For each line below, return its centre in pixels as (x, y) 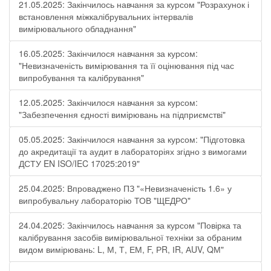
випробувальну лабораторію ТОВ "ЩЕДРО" (105, 200)
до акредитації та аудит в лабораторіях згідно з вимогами (133, 151)
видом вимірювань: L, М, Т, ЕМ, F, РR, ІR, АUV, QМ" (121, 249)
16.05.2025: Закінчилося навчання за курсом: (108, 53)
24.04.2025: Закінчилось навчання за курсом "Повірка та (130, 225)
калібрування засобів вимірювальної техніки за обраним (130, 237)
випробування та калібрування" (81, 77)
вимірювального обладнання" (77, 28)
